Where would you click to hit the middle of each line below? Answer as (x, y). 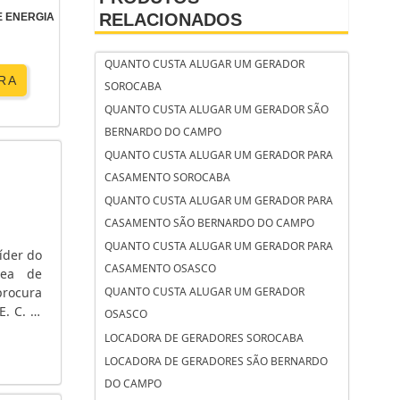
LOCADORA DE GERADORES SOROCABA (204, 338)
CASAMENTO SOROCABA (167, 178)
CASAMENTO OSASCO (160, 269)
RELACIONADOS (170, 20)
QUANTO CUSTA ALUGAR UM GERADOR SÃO (216, 110)
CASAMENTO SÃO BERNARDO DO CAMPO (209, 223)
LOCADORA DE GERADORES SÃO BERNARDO (216, 362)
